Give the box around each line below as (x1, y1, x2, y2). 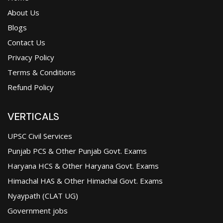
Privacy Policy (7, 52, 54, 62)
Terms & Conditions (7, 67, 76, 77)
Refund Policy (7, 82, 54, 92)
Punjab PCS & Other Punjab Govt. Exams (7, 145, 147, 156)
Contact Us (7, 37, 45, 47)
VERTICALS (7, 110, 59, 123)
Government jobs (7, 205, 68, 216)
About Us (7, 7, 39, 17)
